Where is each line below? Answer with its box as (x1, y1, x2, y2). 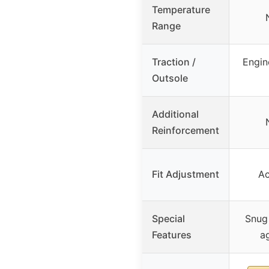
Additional (152, 107, 199, 120)
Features (152, 228, 192, 241)
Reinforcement (152, 124, 219, 136)
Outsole (152, 71, 188, 84)
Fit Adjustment (152, 168, 219, 180)
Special (152, 212, 185, 225)
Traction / (152, 55, 196, 68)
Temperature (152, 3, 210, 16)
